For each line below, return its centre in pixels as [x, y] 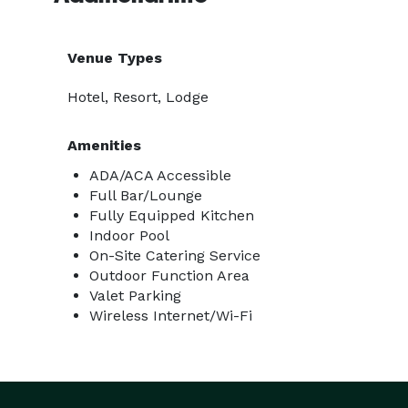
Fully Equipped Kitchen [172, 215]
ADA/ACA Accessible [160, 175]
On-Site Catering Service [175, 255]
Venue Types [115, 58]
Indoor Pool [129, 235]
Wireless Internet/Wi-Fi [171, 316]
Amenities [104, 145]
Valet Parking [135, 296]
